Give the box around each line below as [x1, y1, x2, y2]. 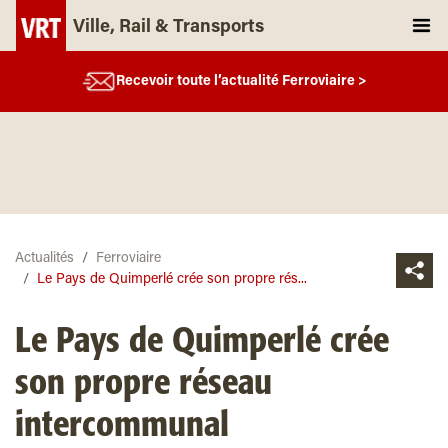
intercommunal [15, 408, 229, 444]
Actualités [15, 252, 74, 266]
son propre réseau [15, 366, 272, 402]
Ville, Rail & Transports [73, 19, 264, 37]
